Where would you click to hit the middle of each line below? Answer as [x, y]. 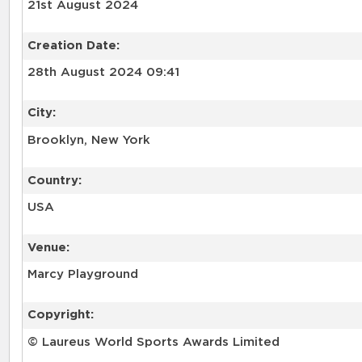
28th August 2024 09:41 [103, 73]
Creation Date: [73, 45]
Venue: [48, 248]
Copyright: [60, 315]
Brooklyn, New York [88, 140]
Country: [54, 180]
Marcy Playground [82, 275]
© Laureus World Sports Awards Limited [153, 342]
